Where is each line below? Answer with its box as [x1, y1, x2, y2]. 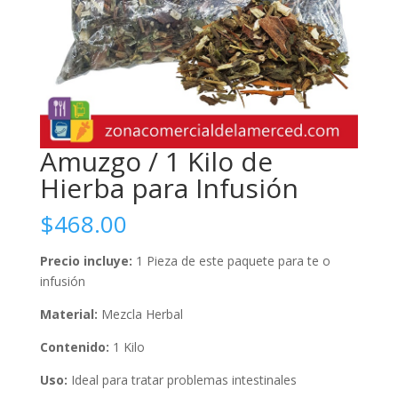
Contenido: [39, 338, 109, 356]
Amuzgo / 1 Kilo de [39, 143, 273, 180]
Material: [39, 306, 98, 323]
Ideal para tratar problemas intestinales [67, 371, 297, 389]
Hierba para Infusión [39, 170, 298, 207]
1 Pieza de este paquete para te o [135, 252, 330, 270]
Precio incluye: [39, 252, 136, 270]
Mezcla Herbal [97, 306, 183, 323]
